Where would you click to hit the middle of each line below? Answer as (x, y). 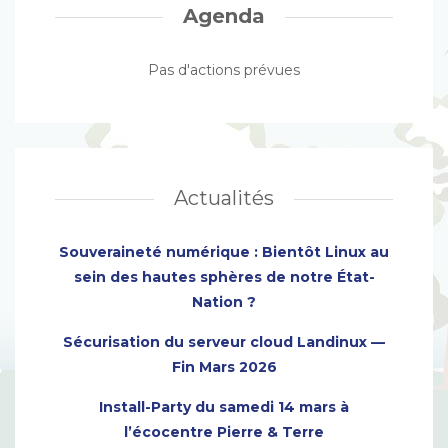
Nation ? (224, 302)
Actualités (224, 198)
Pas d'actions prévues (224, 70)
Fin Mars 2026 (224, 367)
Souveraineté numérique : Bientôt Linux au (224, 252)
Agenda (224, 16)
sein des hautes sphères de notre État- (224, 277)
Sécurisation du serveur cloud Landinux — (224, 342)
